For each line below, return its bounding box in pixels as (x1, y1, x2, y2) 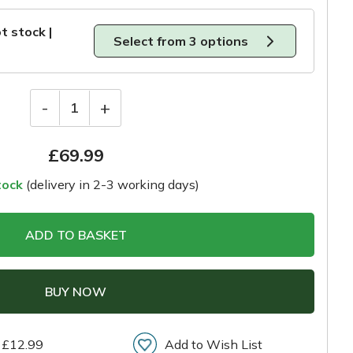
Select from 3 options (113, 33, 251, 50)
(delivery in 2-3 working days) (23, 176, 200, 192)
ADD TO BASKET (24, 226, 127, 243)
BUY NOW (45, 283, 106, 299)
